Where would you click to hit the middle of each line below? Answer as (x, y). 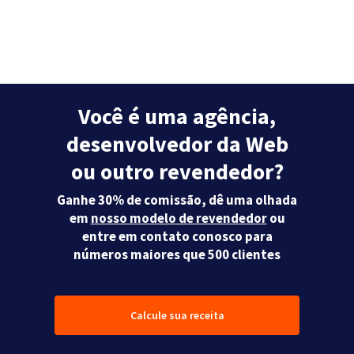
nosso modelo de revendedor (179, 218)
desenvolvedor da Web (177, 144)
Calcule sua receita (177, 316)
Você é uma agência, (177, 117)
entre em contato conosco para (177, 237)
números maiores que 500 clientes (177, 255)
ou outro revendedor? (177, 172)
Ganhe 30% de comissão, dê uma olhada (177, 200)
